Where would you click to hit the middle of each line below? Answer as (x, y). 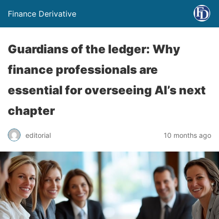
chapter (31, 111)
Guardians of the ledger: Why (94, 49)
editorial (38, 135)
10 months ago (187, 135)
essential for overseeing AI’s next (107, 90)
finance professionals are (83, 70)
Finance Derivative (42, 14)
